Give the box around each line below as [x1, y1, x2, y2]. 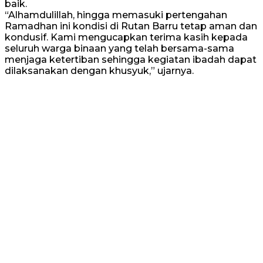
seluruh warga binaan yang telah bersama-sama [5, 42, 234, 54]
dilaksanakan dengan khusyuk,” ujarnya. [5, 65, 194, 76]
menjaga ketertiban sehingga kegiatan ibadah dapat [5, 53, 257, 65]
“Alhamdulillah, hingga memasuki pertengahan [5, 9, 227, 21]
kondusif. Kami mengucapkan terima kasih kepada [5, 31, 248, 43]
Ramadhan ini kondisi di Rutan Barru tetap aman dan [5, 20, 257, 32]
